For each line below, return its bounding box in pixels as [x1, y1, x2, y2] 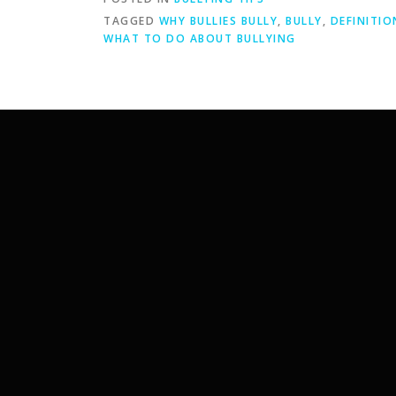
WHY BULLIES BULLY [158, 13, 278, 29]
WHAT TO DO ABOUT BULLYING [103, 31, 296, 47]
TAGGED [103, 13, 159, 29]
